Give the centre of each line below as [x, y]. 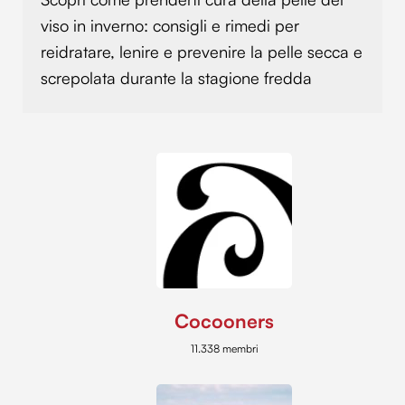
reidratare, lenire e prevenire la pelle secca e [202, 51]
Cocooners [225, 321]
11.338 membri [224, 349]
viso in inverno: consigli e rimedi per [170, 25]
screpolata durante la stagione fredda [176, 77]
